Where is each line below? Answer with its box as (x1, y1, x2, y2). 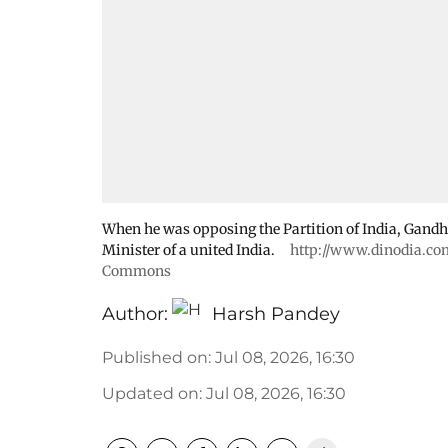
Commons (102, 262, 171, 280)
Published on (102, 348, 208, 367)
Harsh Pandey (212, 303, 340, 325)
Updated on (102, 384, 199, 403)
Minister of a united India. (102, 241, 278, 259)
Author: (102, 303, 168, 325)
